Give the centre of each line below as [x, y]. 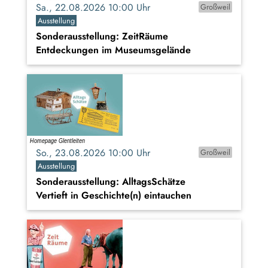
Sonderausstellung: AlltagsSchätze [111, 182]
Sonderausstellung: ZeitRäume [102, 36]
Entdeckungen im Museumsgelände [113, 50]
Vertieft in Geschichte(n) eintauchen [114, 196]
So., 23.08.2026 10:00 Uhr [98, 153]
